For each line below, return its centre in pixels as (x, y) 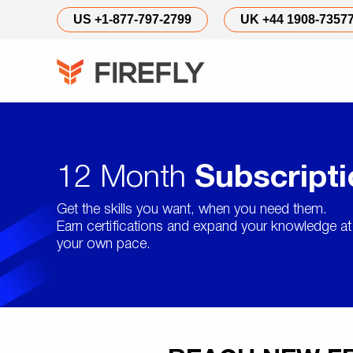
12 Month (126, 178)
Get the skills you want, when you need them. (192, 210)
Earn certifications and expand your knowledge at (204, 227)
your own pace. (104, 244)
